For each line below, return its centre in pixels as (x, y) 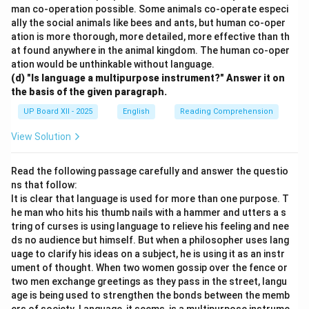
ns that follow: (44, 185)
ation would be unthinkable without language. (113, 64)
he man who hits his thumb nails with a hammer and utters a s (149, 212)
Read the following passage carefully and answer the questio (150, 171)
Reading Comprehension (227, 111)
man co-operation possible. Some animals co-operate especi (150, 9)
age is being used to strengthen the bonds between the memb (150, 295)
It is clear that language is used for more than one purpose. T (150, 199)
